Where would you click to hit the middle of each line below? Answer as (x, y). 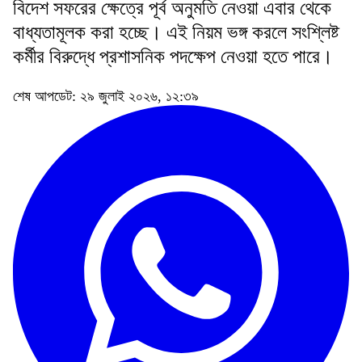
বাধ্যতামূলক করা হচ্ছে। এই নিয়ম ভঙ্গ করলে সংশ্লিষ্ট (176, 33)
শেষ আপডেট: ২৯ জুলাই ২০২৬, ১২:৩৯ (106, 97)
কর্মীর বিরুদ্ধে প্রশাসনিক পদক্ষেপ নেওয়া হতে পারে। (173, 57)
